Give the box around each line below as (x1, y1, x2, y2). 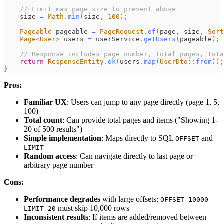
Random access (24, 151, 76, 160)
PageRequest (100, 27, 144, 35)
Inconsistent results (24, 212, 88, 221)
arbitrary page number (24, 160, 93, 169)
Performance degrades (24, 194, 100, 203)
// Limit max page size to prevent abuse (20, 5, 176, 13)
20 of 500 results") (24, 124, 82, 133)
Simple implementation (24, 133, 101, 142)
